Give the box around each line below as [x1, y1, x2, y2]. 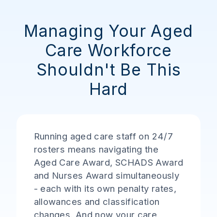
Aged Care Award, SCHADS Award [33, 157, 184, 168]
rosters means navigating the [33, 144, 158, 155]
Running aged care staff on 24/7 [33, 131, 173, 141]
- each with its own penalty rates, [33, 183, 177, 194]
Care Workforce [45, 40, 172, 60]
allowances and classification [33, 196, 160, 207]
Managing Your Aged [23, 21, 194, 41]
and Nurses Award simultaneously [33, 170, 180, 181]
